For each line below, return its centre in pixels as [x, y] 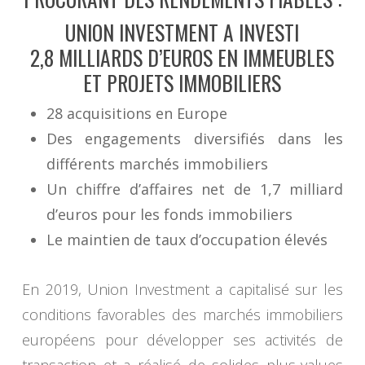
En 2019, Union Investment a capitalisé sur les [182, 290]
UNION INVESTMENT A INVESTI [182, 33]
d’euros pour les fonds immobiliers [169, 215]
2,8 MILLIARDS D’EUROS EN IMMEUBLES [182, 58]
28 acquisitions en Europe [136, 114]
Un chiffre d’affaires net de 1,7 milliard [195, 189]
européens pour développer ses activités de [182, 340]
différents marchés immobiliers [157, 164]
